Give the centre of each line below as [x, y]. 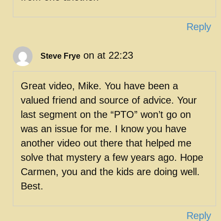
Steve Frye [60, 56]
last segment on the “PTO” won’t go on [106, 114]
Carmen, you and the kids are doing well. [110, 171]
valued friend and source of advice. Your [109, 100]
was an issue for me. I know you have [104, 129]
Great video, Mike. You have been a [99, 86]
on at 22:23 [108, 55]
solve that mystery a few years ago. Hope [112, 157]
